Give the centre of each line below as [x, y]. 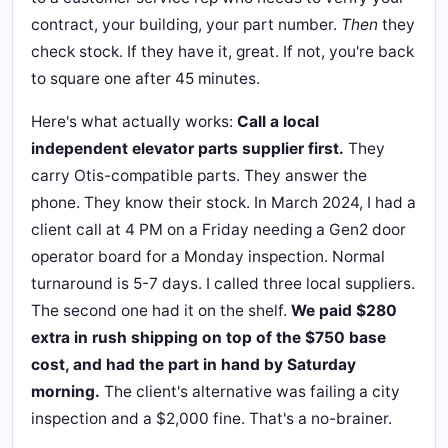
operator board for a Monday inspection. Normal [208, 256]
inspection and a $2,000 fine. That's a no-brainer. [211, 418]
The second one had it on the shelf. [161, 310]
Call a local [278, 121]
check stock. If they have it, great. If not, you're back [222, 51]
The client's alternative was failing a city [250, 391]
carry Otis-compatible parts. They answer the [199, 175]
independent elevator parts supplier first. [187, 148]
